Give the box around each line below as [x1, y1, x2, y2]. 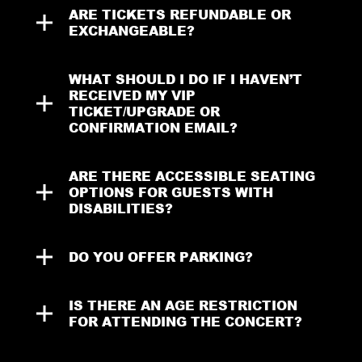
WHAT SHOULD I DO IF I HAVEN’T [68, 69, 302, 88]
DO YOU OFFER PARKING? [68, 246, 253, 266]
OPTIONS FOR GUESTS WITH [68, 182, 273, 201]
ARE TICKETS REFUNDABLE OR [68, 4, 291, 23]
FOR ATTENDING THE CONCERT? [68, 311, 302, 330]
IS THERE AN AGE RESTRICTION [68, 295, 297, 314]
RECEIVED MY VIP [68, 85, 196, 104]
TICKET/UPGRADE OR [68, 101, 220, 120]
